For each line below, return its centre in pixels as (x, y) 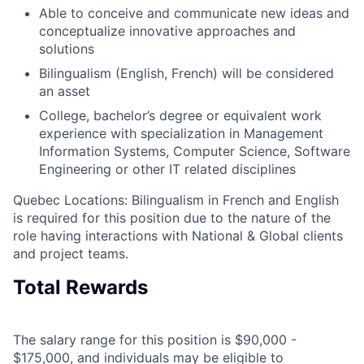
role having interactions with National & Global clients (178, 235)
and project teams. (71, 253)
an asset (65, 91)
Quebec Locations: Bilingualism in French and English (176, 199)
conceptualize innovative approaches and (167, 30)
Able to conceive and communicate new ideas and (194, 13)
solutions (67, 48)
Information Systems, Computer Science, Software (195, 151)
